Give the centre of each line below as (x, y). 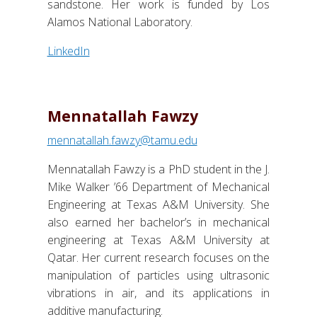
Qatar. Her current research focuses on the (158, 257)
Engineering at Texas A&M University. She (158, 204)
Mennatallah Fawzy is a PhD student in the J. (158, 169)
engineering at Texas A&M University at (158, 240)
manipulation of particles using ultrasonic (158, 275)
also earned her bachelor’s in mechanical (158, 222)
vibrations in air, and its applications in (158, 293)
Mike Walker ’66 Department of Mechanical (158, 186)
